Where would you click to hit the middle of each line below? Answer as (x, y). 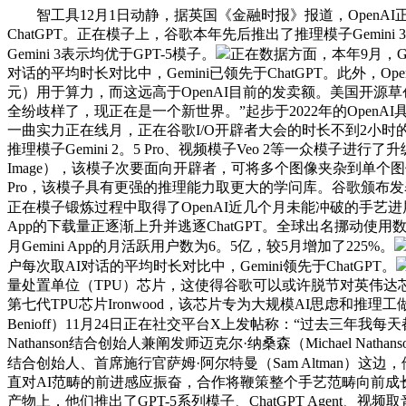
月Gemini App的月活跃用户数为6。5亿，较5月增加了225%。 (201, 246)
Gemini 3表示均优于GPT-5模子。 (111, 53)
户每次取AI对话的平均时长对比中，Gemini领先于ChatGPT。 (202, 266)
